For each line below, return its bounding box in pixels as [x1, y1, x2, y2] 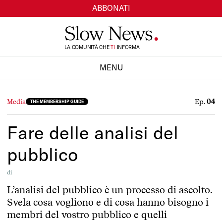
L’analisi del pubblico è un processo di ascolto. [7, 184, 212, 196]
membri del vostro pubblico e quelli [7, 209, 167, 221]
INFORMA [115, 44, 140, 51]
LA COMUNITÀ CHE [64, 44, 111, 51]
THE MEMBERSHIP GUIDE [30, 99, 84, 104]
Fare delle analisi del [7, 120, 178, 144]
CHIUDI [97, 79, 125, 90]
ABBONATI [92, 3, 130, 13]
